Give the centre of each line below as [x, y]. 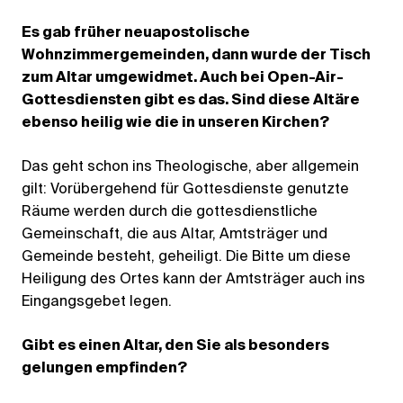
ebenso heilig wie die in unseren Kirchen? [175, 123]
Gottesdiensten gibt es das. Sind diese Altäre [191, 100]
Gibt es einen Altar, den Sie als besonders [175, 346]
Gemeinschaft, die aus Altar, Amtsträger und [175, 234]
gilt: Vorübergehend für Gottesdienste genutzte [185, 189]
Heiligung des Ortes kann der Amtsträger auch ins [193, 279]
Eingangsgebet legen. [97, 302]
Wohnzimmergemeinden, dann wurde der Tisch [196, 55]
